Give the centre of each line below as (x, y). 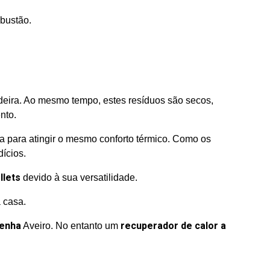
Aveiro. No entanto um (71, 226)
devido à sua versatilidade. (79, 177)
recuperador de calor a (173, 226)
